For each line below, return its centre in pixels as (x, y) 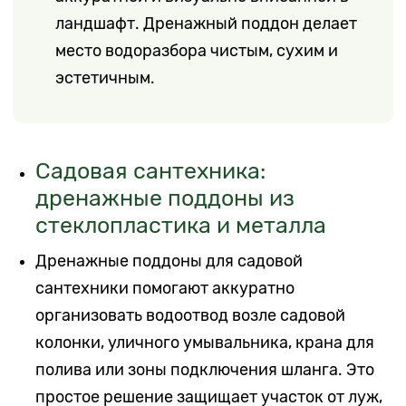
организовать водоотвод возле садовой (191, 315)
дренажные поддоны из (165, 198)
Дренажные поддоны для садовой (169, 261)
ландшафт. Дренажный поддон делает (207, 24)
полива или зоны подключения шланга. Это (205, 369)
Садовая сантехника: (151, 170)
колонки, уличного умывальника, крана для (205, 342)
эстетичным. (106, 78)
